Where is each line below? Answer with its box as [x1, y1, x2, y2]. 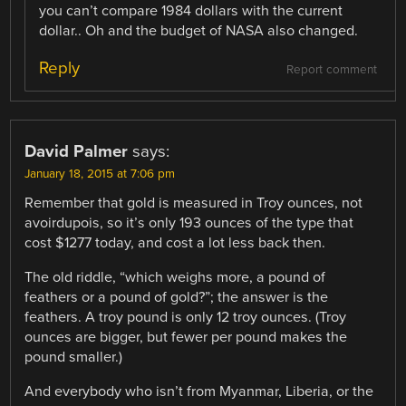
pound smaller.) [24, 348, 123, 367]
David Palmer [24, 140, 129, 161]
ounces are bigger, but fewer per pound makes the [24, 328, 348, 347]
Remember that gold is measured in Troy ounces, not [24, 193, 363, 212]
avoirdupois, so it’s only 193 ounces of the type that [24, 213, 354, 232]
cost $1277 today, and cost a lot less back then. [24, 233, 326, 252]
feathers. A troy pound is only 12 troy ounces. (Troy [24, 308, 347, 327]
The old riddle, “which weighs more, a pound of [24, 268, 326, 287]
